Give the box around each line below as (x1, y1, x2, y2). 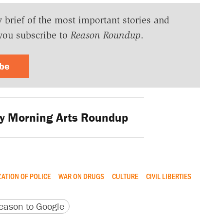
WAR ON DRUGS (58, 170, 104, 181)
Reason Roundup (70, 29, 141, 41)
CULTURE (111, 170, 138, 181)
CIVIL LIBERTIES (145, 170, 191, 181)
